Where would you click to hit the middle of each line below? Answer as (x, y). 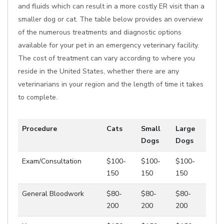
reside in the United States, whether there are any (98, 71)
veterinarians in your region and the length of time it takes (111, 84)
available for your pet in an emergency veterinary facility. (108, 45)
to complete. (38, 97)
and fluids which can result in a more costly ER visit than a (111, 6)
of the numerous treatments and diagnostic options (100, 32)
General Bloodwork (53, 194)
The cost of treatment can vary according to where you (106, 58)
